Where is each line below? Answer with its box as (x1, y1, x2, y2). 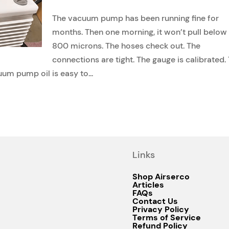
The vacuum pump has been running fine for (52, 13, 219, 24)
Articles (132, 179, 165, 190)
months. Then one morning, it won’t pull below (52, 27, 227, 37)
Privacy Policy (132, 203, 190, 215)
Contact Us (132, 195, 178, 207)
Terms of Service (132, 212, 201, 223)
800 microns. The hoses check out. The (52, 40, 201, 51)
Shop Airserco (132, 171, 190, 182)
